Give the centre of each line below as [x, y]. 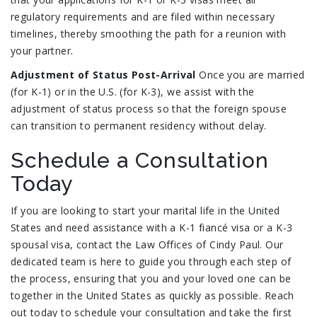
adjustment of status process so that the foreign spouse [149, 109]
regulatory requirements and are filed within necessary [143, 17]
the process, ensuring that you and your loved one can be [151, 279]
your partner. [42, 51]
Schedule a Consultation [140, 161]
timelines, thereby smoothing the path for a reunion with [149, 34]
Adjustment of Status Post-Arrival [103, 75]
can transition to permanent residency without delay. [139, 126]
